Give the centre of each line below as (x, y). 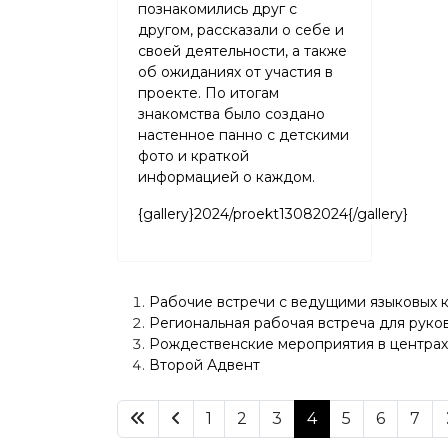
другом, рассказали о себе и (241, 30)
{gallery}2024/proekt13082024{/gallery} (273, 214)
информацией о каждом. (226, 177)
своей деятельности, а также (242, 51)
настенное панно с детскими (243, 135)
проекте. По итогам (208, 93)
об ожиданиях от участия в (235, 72)
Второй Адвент (204, 365)
